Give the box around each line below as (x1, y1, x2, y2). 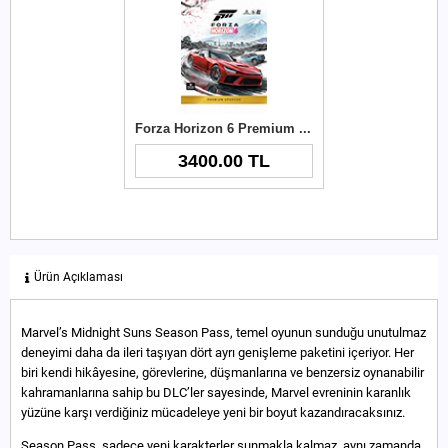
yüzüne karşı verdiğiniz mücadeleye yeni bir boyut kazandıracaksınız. (21, 404, 405, 420)
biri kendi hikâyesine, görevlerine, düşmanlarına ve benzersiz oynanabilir (21, 364, 424, 380)
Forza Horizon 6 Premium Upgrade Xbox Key (299, 120, 311, 136)
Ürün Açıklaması (34, 269, 123, 284)
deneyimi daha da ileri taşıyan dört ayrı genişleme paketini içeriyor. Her (21, 344, 414, 360)
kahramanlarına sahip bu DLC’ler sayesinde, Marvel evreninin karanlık (21, 384, 411, 400)
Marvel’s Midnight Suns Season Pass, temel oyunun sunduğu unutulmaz (21, 324, 426, 340)
